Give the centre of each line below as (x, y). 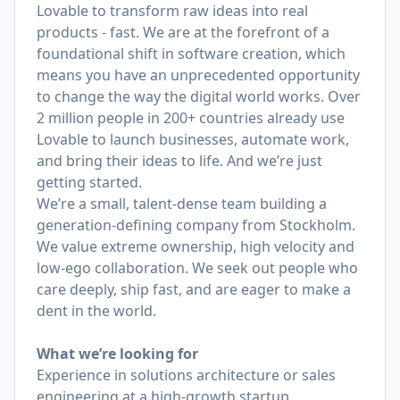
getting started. (89, 182)
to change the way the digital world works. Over (199, 96)
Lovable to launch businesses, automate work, (193, 139)
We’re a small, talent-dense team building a (182, 204)
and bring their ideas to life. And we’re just (179, 161)
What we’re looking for (117, 354)
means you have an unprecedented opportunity (198, 75)
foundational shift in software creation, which (191, 54)
